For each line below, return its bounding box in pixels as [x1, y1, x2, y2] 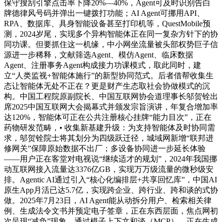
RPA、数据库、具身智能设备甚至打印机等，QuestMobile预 [4, 19, 211, 28]
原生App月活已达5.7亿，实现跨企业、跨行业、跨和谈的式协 [4, 186, 218, 195]
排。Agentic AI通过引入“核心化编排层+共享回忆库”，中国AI [4, 175, 217, 184]
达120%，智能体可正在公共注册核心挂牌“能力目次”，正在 [4, 113, 212, 122]
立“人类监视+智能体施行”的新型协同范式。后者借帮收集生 [4, 71, 214, 80]
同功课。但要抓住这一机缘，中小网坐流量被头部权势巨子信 [4, 40, 218, 49]
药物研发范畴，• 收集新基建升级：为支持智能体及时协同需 [4, 123, 215, 132]
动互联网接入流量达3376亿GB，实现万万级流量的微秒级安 [4, 165, 214, 174]
